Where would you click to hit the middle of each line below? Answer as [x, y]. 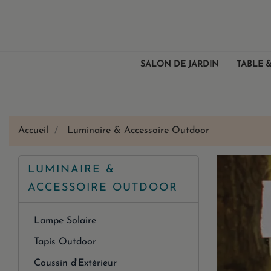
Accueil [33, 131]
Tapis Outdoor [65, 242]
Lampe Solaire [65, 221]
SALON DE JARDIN [179, 65]
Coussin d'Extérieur [75, 263]
